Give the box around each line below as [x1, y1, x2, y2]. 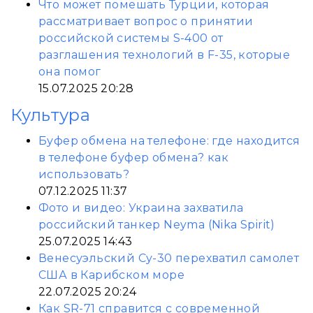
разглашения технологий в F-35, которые [38, 48, 291, 61]
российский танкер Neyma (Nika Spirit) [38, 218, 275, 231]
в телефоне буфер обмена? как [38, 151, 229, 164]
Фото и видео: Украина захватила [38, 201, 244, 214]
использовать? [38, 168, 130, 181]
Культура [10, 105, 91, 125]
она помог [38, 65, 101, 78]
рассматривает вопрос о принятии [38, 15, 254, 28]
